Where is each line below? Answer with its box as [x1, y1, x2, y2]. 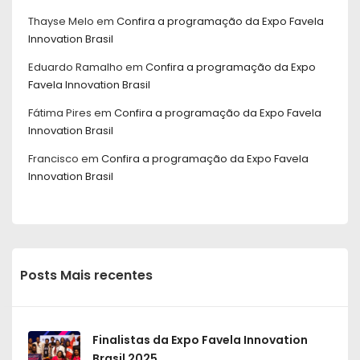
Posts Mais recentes [20, 266, 153, 285]
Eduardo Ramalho [28, 59, 123, 76]
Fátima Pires [28, 105, 92, 121]
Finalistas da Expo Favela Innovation [92, 332, 308, 349]
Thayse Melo [28, 14, 94, 30]
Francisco [28, 151, 79, 167]
